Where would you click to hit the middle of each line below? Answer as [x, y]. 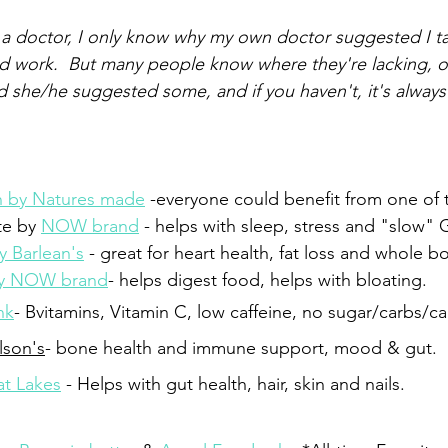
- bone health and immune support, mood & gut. [241, 348]
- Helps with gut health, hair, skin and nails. [233, 384]
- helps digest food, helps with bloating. [267, 280]
